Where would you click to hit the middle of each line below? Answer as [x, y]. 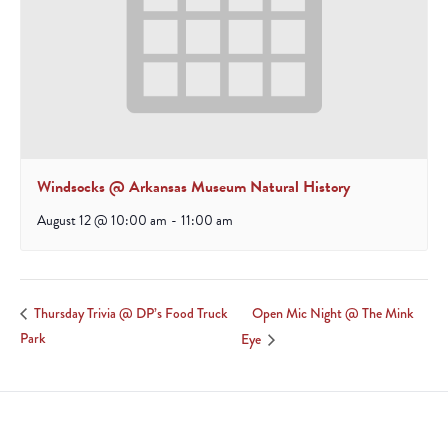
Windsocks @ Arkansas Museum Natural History [193, 187]
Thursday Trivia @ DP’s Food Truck [129, 313]
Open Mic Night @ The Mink [332, 313]
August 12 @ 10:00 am [102, 221]
